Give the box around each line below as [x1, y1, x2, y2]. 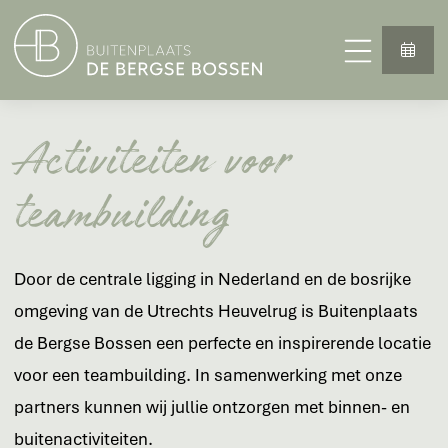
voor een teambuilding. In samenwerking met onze [14, 364, 403, 386]
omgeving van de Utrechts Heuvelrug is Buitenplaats [14, 300, 419, 322]
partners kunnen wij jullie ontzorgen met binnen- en [14, 396, 411, 418]
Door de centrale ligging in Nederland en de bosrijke [14, 268, 412, 290]
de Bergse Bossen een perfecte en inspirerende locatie [14, 332, 432, 354]
